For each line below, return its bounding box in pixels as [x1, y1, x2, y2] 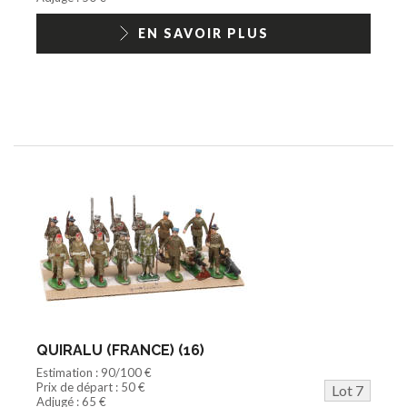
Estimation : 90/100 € [36, 364, 152, 380]
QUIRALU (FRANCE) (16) [36, 341, 204, 359]
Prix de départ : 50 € [36, 379, 145, 394]
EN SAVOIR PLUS [138, 25, 269, 41]
